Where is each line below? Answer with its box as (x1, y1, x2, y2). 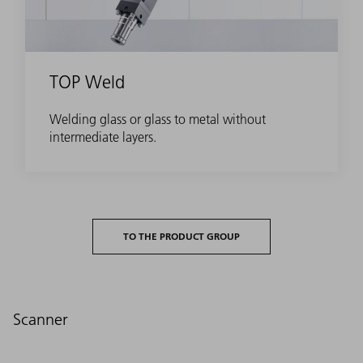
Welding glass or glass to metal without (49, 110, 266, 127)
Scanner (13, 310, 68, 330)
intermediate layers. (49, 128, 156, 145)
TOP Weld (49, 70, 125, 93)
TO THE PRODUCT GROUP (123, 229, 240, 242)
